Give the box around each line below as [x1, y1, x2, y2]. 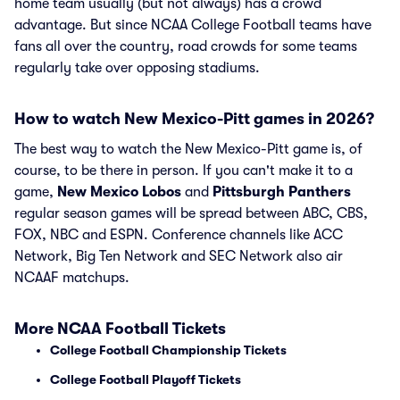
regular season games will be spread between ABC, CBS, [14, 205, 368, 221]
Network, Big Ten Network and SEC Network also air [14, 248, 343, 264]
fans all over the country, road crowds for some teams [14, 38, 357, 54]
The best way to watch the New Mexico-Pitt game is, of [14, 141, 362, 157]
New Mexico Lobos [57, 184, 181, 200]
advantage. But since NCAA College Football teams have [14, 17, 371, 33]
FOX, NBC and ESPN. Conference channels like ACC [14, 227, 343, 243]
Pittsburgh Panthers [212, 184, 351, 200]
